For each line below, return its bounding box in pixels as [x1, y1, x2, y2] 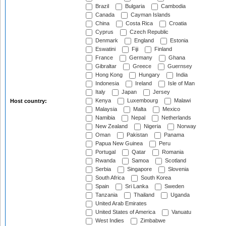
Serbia [94, 166, 111, 173]
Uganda [169, 192, 190, 198]
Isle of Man [166, 80, 195, 87]
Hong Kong [94, 72, 123, 78]
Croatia [167, 20, 187, 27]
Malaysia [94, 106, 117, 112]
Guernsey [166, 63, 192, 70]
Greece [131, 63, 151, 70]
